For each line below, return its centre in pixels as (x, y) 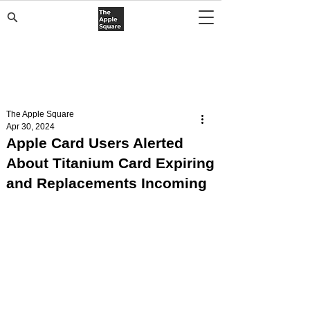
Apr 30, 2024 (30, 127)
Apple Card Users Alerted (95, 143)
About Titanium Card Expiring (110, 163)
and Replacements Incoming (107, 183)
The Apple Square (40, 114)
